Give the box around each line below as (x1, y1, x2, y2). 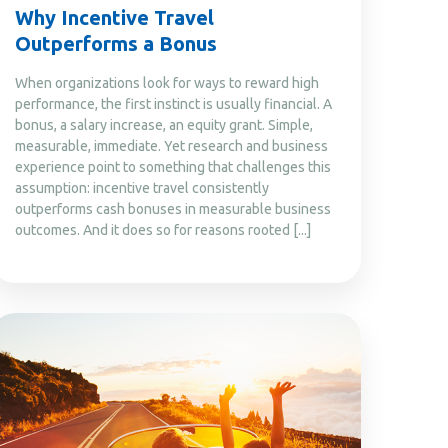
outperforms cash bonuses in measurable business (15, 200, 331, 217)
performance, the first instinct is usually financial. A (15, 95, 332, 112)
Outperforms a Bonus (15, 31, 217, 55)
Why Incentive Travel (15, 5, 214, 29)
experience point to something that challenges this (15, 158, 331, 175)
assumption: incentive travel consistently (15, 179, 269, 196)
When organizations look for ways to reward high (15, 74, 319, 91)
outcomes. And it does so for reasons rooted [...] (15, 221, 311, 238)
